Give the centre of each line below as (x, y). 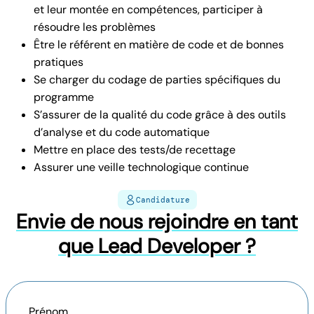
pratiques (59, 62)
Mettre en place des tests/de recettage (135, 149)
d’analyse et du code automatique (122, 132)
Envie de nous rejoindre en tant (157, 221)
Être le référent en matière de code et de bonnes (159, 44)
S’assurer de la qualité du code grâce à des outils (160, 114)
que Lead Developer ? (157, 246)
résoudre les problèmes (95, 27)
